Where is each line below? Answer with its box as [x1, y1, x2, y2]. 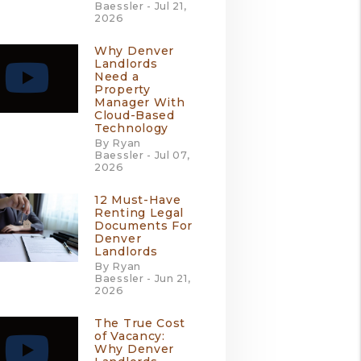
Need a [94, 69, 139, 84]
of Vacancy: [94, 329, 165, 343]
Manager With [94, 95, 185, 110]
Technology [94, 121, 168, 135]
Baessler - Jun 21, [94, 272, 191, 284]
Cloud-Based [94, 108, 175, 122]
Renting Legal [94, 205, 185, 220]
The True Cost [94, 316, 186, 330]
